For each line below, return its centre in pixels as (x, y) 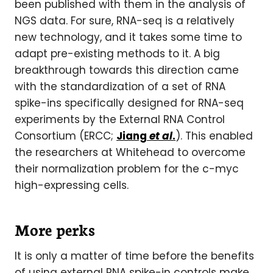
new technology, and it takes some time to (128, 37)
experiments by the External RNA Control (120, 119)
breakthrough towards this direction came (127, 70)
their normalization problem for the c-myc (127, 169)
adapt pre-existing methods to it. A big (117, 54)
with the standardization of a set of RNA (120, 87)
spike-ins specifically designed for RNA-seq (129, 103)
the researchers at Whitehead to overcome (130, 152)
